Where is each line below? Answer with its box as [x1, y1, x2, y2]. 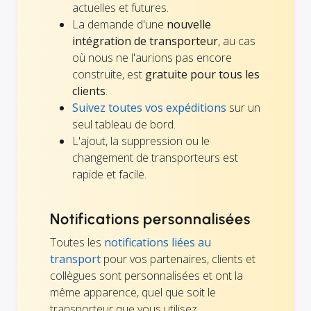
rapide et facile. [72, 166, 146, 182]
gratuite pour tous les [145, 66, 260, 82]
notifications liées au [104, 234, 211, 250]
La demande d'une [72, 16, 167, 32]
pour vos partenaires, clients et [101, 251, 255, 267]
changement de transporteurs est [72, 149, 238, 165]
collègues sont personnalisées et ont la [50, 267, 243, 283]
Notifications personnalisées [50, 209, 251, 228]
